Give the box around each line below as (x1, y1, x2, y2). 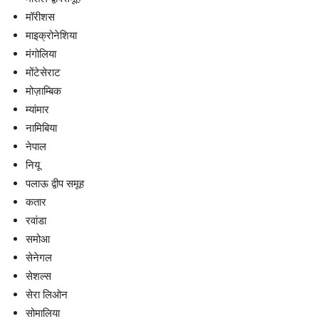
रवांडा (26, 214, 46, 227)
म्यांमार (26, 103, 49, 116)
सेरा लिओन (26, 288, 68, 301)
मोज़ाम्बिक (26, 84, 61, 98)
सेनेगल (26, 251, 52, 264)
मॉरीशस (26, 10, 55, 23)
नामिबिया (26, 121, 57, 135)
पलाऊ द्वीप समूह (26, 177, 84, 190)
